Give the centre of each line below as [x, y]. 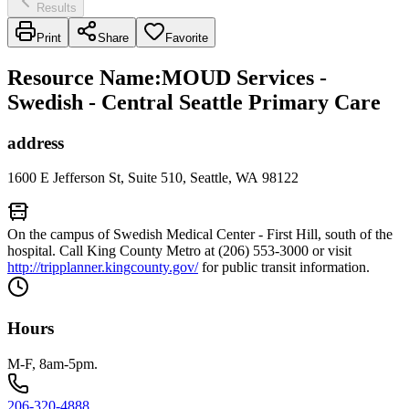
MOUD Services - [244, 77]
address [36, 142]
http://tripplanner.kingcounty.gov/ [103, 267]
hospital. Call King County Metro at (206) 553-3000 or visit [179, 251]
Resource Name [81, 77]
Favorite [187, 37]
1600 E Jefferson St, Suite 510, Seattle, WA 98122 [153, 178]
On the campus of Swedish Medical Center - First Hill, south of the [200, 235]
